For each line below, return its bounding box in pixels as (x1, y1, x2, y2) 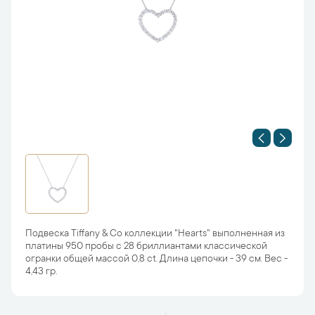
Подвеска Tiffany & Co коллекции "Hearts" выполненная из (25, 229, 285, 240)
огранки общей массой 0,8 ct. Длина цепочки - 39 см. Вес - (25, 254, 288, 265)
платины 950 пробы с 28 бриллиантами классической (25, 241, 267, 252)
